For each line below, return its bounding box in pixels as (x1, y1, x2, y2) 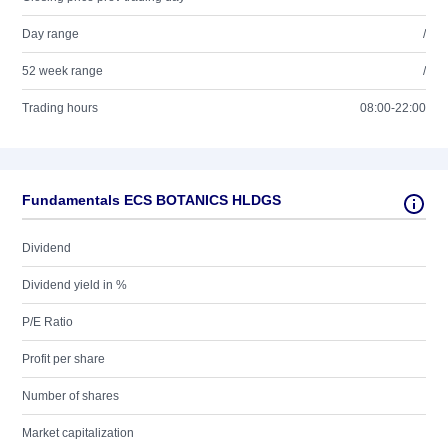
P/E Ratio (22, 315, 73, 329)
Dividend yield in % (22, 278, 127, 292)
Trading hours (22, 101, 98, 115)
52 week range (22, 64, 103, 78)
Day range (22, 27, 79, 41)
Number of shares (22, 389, 119, 403)
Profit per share (22, 352, 105, 366)
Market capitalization (22, 426, 134, 440)
